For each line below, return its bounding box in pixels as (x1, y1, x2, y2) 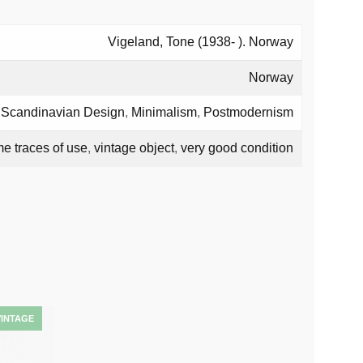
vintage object (94, 141, 174, 155)
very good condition (181, 141, 293, 155)
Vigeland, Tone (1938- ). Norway (108, 35, 293, 49)
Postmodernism (203, 105, 293, 119)
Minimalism (131, 105, 197, 119)
